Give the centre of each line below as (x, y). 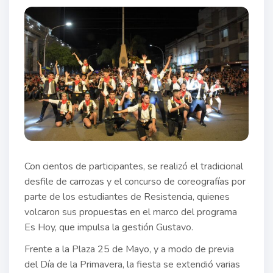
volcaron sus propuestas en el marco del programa (131, 212)
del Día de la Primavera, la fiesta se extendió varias (132, 265)
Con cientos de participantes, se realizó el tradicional (134, 167)
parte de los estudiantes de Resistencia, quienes (127, 197)
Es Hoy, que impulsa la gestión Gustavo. (110, 228)
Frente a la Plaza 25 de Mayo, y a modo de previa (129, 250)
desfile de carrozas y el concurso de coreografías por (135, 182)
